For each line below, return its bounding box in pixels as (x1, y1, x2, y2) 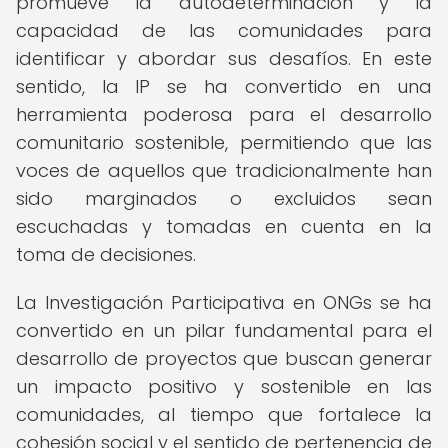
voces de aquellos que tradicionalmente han (16, 158, 432, 183)
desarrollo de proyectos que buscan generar (16, 346, 432, 371)
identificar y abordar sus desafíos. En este (16, 46, 432, 71)
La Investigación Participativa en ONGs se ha (16, 290, 432, 315)
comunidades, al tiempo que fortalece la (16, 402, 432, 427)
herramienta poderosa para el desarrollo (16, 102, 432, 127)
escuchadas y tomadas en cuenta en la (16, 214, 432, 239)
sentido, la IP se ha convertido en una (16, 74, 432, 99)
